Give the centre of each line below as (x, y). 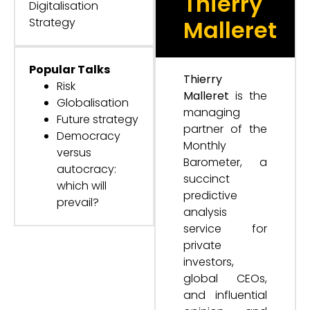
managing (212, 112)
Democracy (89, 136)
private (202, 245)
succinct (207, 179)
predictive (210, 195)
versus (74, 153)
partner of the (225, 129)
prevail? (78, 202)
